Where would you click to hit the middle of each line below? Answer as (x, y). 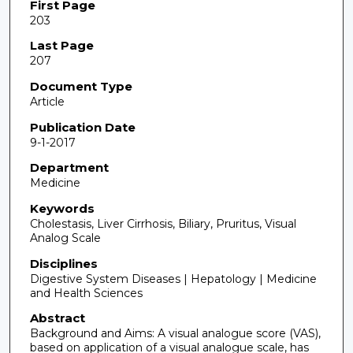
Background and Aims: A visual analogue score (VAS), (175, 334)
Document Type (81, 86)
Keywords (62, 208)
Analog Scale (65, 238)
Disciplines (63, 263)
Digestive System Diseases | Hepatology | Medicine (173, 279)
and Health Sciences (86, 293)
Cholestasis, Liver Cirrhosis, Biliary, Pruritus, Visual (163, 223)
